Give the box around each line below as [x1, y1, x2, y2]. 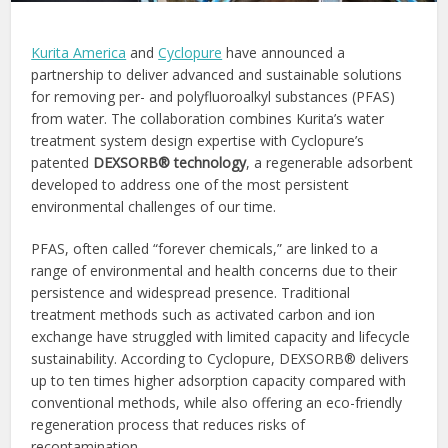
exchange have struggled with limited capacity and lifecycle [31, 326, 411, 346]
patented [31, 152, 94, 172]
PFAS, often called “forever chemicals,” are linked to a [31, 238, 379, 258]
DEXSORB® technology [93, 152, 247, 172]
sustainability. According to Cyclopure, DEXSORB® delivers [31, 348, 410, 368]
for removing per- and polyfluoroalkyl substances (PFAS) [31, 86, 396, 106]
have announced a [222, 42, 346, 62]
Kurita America [31, 42, 127, 62]
